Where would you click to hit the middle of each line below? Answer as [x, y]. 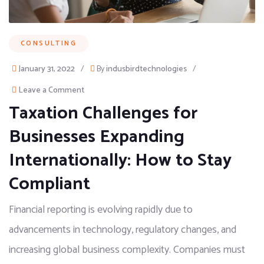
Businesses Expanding [97, 137]
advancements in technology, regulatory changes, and [123, 230]
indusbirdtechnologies [146, 70]
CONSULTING [49, 44]
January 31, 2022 [47, 70]
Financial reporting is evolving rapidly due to [101, 210]
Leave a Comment [51, 91]
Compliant [49, 184]
